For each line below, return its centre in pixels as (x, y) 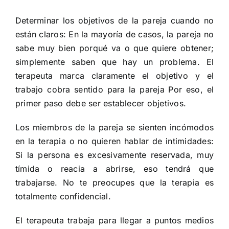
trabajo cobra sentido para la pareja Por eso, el (114, 90)
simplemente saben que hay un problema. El (114, 62)
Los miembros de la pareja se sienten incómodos (114, 128)
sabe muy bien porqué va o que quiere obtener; (114, 48)
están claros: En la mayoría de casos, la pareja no (114, 35)
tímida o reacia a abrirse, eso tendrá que (114, 169)
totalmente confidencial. (63, 197)
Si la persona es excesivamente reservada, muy (114, 155)
